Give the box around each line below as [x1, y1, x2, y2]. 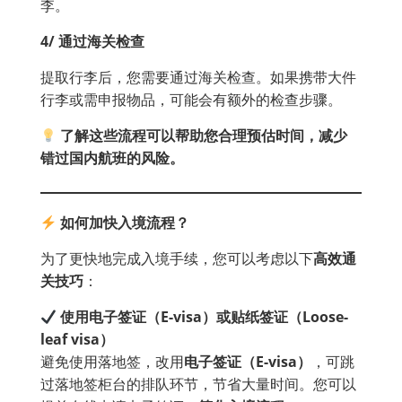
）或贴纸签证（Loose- [202, 307, 349, 328]
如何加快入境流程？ [60, 213, 190, 233]
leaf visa [40, 329, 100, 350]
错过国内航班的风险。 [40, 148, 184, 169]
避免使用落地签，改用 [40, 352, 184, 372]
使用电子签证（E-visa [60, 307, 203, 328]
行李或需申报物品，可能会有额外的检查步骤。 [40, 90, 342, 110]
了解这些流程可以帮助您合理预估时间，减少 [60, 126, 348, 146]
